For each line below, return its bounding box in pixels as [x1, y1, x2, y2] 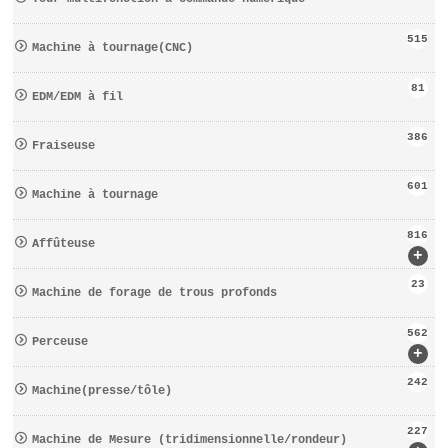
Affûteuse [32, 236, 96, 251]
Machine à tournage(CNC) [32, 40, 194, 55]
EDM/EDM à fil [32, 89, 124, 104]
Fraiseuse [32, 138, 96, 153]
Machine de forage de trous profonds [32, 285, 278, 300]
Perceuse [32, 334, 89, 349]
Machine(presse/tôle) [32, 383, 173, 398]
